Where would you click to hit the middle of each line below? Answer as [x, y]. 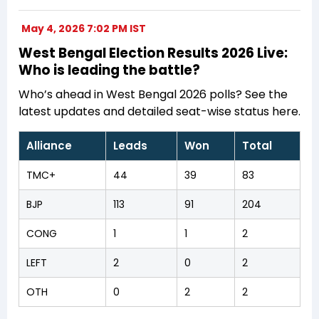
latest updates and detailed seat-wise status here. [159, 111]
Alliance [49, 145]
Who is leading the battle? [109, 70]
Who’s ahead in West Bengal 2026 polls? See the [153, 94]
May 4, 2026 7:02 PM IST [84, 28]
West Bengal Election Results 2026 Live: [153, 53]
